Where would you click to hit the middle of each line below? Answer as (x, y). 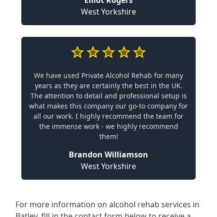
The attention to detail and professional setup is (108, 96)
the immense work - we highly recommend (108, 126)
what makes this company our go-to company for (108, 106)
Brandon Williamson (108, 155)
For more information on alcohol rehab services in (108, 204)
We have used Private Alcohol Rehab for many (108, 75)
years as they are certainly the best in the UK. (108, 85)
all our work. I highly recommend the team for (108, 116)
